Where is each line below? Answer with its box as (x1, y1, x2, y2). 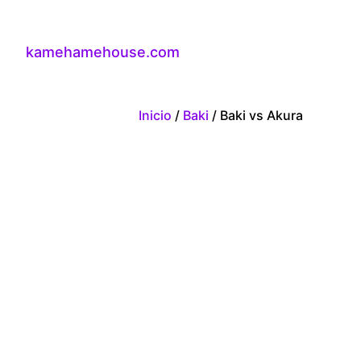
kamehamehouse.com (26, 44, 180, 61)
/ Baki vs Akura (209, 106, 303, 123)
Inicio (139, 106, 172, 123)
